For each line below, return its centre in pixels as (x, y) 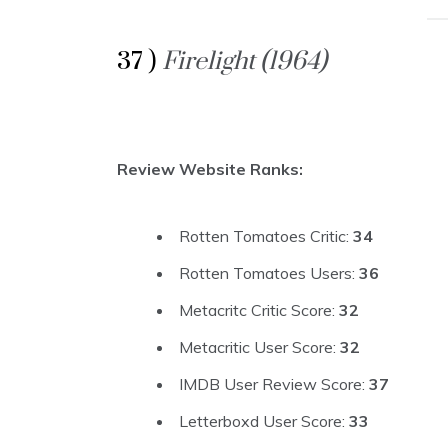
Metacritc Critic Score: (259, 310)
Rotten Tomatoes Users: (269, 273)
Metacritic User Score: (259, 347)
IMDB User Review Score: (274, 384)
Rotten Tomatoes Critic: (266, 236)
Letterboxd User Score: (264, 421)
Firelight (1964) (244, 62)
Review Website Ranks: (210, 169)
